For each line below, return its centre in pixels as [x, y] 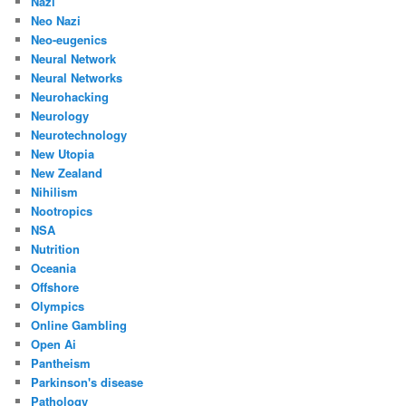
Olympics [58, 305]
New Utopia [63, 153]
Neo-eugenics [69, 39]
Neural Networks [77, 77]
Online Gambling [79, 324]
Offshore [55, 286]
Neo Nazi [56, 20]
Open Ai [54, 343]
